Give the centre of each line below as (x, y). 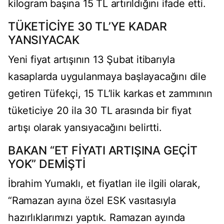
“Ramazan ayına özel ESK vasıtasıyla (92, 201)
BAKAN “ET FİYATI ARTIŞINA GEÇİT (103, 151)
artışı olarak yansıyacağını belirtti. (85, 128)
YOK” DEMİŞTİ (47, 164)
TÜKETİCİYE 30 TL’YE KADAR (87, 27)
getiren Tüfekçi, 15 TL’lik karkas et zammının (110, 94)
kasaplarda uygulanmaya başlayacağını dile (107, 77)
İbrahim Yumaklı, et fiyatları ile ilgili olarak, (104, 184)
